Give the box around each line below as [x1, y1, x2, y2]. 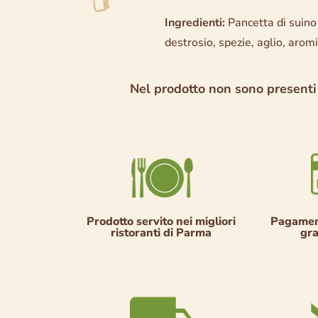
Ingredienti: [165, 14, 226, 31]
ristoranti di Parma [111, 224, 212, 241]
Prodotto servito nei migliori [87, 213, 236, 229]
